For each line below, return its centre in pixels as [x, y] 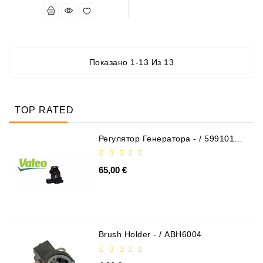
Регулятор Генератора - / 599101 [166, 138]
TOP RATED [44, 110]
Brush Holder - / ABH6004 [150, 235]
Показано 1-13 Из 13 [131, 62]
